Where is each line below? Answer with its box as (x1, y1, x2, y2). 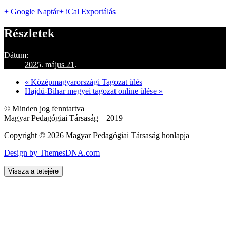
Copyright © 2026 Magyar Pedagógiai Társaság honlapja (4, 130, 189, 140)
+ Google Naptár (4, 7, 59, 16)
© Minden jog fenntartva (4, 104, 84, 113)
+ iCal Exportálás (59, 7, 116, 16)
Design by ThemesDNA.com (4, 148, 100, 157)
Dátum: (4, 50, 28, 60)
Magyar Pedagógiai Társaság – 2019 (4, 113, 123, 122)
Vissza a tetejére (8, 167, 59, 175)
